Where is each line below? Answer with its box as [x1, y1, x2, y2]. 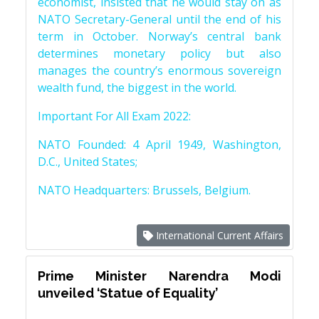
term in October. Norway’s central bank [38, 28, 281, 44]
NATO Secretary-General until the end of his [38, 11, 281, 27]
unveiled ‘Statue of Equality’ [38, 286, 218, 300]
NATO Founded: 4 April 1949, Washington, [38, 137, 281, 152]
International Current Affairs [153, 229, 283, 242]
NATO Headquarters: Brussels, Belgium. [38, 182, 251, 198]
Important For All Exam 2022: [38, 108, 191, 124]
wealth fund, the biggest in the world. [38, 80, 236, 95]
